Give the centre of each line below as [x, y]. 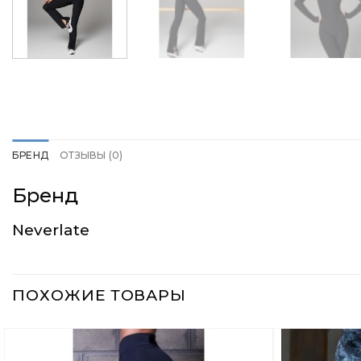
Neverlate [51, 230]
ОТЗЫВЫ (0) [91, 156]
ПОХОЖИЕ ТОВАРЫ [100, 296]
